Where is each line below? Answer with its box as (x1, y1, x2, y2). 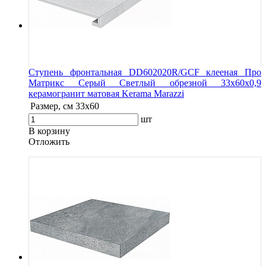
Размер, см (30, 100, 73, 111)
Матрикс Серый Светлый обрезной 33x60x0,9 (28, 77, 261, 88)
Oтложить (28, 136, 69, 147)
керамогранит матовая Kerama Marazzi (28, 88, 184, 99)
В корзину (28, 125, 70, 136)
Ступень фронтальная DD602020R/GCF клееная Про (28, 66, 261, 77)
